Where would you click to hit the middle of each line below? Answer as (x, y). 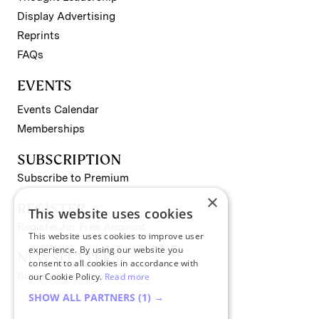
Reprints (38, 35)
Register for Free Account (82, 227)
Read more (127, 277)
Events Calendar (58, 109)
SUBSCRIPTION (69, 159)
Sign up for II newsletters (80, 276)
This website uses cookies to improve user (116, 236)
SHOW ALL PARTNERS (83, 297)
